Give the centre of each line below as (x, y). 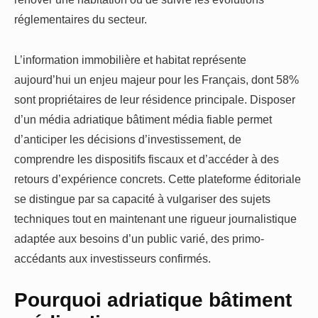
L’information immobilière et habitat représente (130, 59)
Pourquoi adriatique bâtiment (153, 300)
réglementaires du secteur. (81, 20)
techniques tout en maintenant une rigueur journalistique (155, 218)
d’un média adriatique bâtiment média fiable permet (143, 119)
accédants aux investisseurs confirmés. (113, 258)
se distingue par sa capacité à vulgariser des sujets (142, 198)
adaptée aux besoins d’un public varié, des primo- (139, 238)
